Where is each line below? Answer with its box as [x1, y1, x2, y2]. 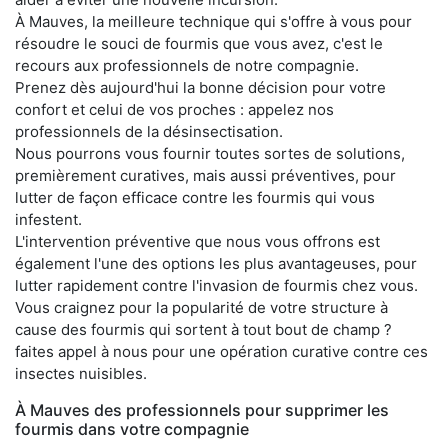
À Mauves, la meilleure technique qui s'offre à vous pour [15, 12, 412, 32]
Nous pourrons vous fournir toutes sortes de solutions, [15, 144, 405, 164]
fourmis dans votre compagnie [15, 419, 249, 440]
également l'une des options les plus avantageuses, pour [15, 254, 417, 274]
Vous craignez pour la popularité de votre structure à [15, 298, 388, 318]
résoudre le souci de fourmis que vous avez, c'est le [15, 34, 383, 54]
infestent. [15, 210, 82, 230]
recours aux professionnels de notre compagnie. [15, 56, 359, 76]
